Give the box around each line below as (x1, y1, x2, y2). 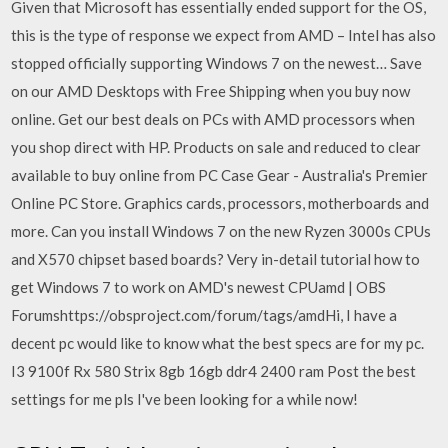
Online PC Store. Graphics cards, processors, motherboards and (11, 194, 430, 212)
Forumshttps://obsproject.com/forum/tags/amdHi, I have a (11, 306, 398, 324)
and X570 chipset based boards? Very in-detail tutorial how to (11, 250, 421, 268)
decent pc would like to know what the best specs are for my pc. (11, 334, 425, 352)
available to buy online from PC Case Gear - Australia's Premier (11, 166, 429, 184)
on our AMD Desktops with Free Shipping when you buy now (11, 82, 411, 100)
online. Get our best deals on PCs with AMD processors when (11, 110, 416, 128)
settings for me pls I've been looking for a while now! (11, 390, 359, 408)
